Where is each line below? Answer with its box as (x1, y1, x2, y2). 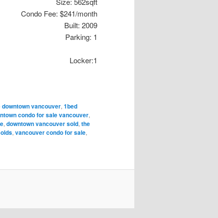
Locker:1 (70, 55, 97, 66)
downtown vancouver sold (6, 119, 78, 128)
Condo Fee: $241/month (21, 8, 97, 18)
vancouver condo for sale (15, 128, 86, 137)
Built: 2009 (64, 20, 97, 30)
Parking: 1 (65, 32, 97, 42)
